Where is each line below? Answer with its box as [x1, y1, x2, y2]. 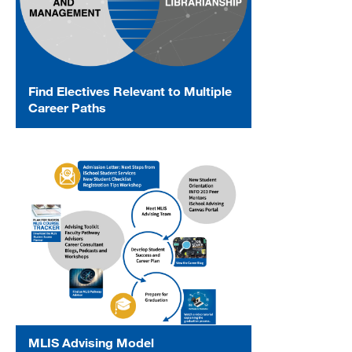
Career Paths [28, 100, 106, 115]
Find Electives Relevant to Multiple [28, 83, 232, 99]
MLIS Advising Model [28, 334, 154, 350]
